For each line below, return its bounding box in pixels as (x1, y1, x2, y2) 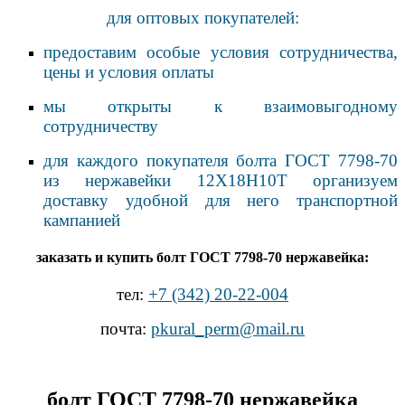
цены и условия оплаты (43, 61, 214, 81)
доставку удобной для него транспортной (43, 190, 398, 210)
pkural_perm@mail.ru (151, 319, 305, 339)
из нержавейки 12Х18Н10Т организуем (43, 170, 398, 190)
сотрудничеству (43, 116, 158, 136)
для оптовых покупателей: (106, 7, 299, 27)
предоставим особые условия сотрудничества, (43, 42, 398, 61)
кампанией (43, 210, 120, 230)
